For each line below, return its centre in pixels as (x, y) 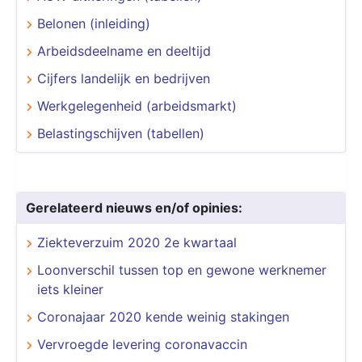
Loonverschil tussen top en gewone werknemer (182, 269)
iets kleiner (70, 289)
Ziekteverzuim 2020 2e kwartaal (137, 242)
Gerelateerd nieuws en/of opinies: (134, 207)
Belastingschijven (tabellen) (121, 133)
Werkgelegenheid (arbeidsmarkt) (137, 105)
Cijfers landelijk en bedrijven (124, 78)
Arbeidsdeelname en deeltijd (124, 51)
